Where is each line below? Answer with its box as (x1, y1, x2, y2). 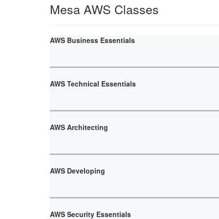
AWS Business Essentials (50, 35, 135, 45)
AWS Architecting (50, 122, 108, 132)
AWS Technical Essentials (50, 78, 136, 88)
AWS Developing (50, 165, 105, 175)
